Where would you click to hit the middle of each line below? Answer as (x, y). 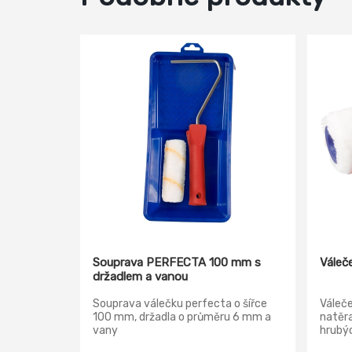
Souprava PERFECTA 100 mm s (177, 262)
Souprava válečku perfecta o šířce (180, 304)
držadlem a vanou (140, 277)
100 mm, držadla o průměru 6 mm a (182, 317)
